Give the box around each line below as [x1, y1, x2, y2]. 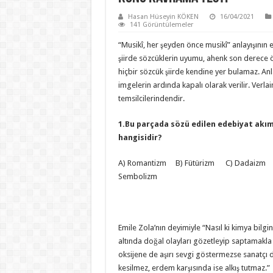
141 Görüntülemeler [129, 21, 193, 29]
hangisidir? [118, 133, 162, 142]
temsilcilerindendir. [118, 94, 185, 103]
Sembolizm [118, 172, 157, 181]
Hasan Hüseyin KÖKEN [127, 13, 199, 21]
